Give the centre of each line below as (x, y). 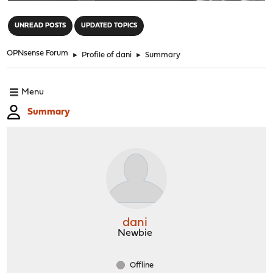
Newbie (135, 233)
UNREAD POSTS (41, 26)
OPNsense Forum (38, 53)
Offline (141, 265)
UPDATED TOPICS (109, 26)
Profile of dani (107, 55)
